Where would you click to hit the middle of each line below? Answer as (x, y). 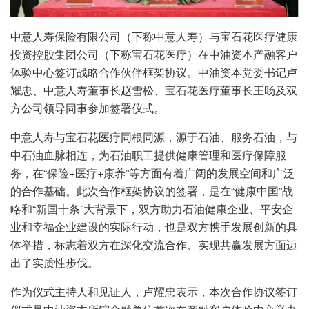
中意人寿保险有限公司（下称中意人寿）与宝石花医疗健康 (154, 37)
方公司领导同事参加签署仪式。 (88, 108)
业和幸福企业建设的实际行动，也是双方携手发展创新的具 (154, 227)
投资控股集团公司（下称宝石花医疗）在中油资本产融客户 (154, 54)
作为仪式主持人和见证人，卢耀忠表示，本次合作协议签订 (154, 292)
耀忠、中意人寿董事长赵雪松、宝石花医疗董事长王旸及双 (154, 90)
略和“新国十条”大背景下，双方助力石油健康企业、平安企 (152, 209)
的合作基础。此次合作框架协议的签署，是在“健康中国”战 (152, 191)
